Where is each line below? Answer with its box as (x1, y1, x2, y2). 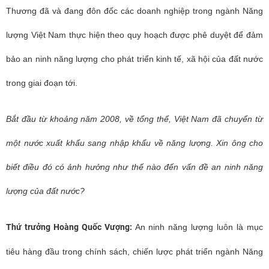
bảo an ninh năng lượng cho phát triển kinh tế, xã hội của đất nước (6, 54, 263, 64)
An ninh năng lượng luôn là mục (134, 222, 264, 232)
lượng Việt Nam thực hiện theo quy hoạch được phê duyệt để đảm (6, 30, 263, 40)
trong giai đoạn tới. (6, 78, 77, 88)
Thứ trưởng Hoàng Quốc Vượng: (6, 222, 132, 232)
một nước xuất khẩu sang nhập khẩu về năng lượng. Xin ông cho (6, 138, 263, 148)
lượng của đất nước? (6, 186, 85, 196)
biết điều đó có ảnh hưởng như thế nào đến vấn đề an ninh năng (6, 162, 263, 172)
